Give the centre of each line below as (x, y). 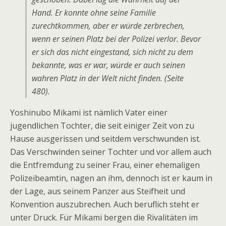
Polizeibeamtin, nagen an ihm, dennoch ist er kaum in (111, 178)
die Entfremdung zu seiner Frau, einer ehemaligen (105, 165)
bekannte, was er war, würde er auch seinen (108, 65)
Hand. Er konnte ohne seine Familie (94, 13)
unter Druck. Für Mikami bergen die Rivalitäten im (104, 217)
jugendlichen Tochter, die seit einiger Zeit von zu (102, 126)
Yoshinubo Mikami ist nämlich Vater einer (89, 112)
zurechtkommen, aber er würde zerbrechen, (108, 26)
